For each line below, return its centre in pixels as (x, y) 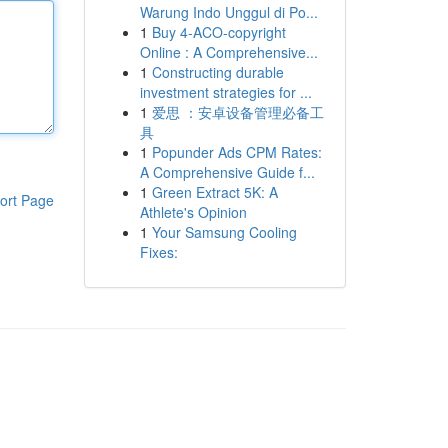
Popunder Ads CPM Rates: (236, 152)
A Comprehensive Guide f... (227, 172)
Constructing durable (217, 72)
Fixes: (158, 252)
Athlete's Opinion (193, 212)
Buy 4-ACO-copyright (218, 32)
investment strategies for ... (225, 92)
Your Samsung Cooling (224, 232)
